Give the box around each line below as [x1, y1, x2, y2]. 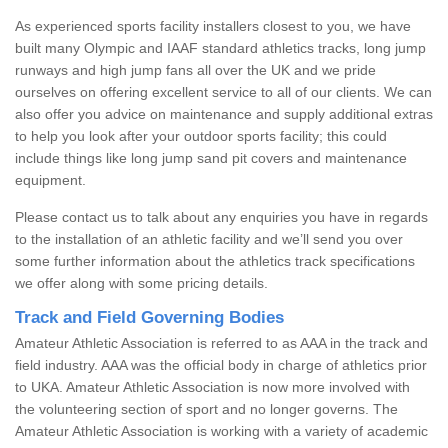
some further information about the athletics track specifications [15, 252, 415, 269]
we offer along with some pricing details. [15, 274, 268, 291]
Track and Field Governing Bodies [15, 307, 284, 327]
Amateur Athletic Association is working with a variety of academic [15, 422, 428, 439]
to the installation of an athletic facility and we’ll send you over [15, 230, 403, 247]
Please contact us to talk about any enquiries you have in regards [15, 208, 428, 225]
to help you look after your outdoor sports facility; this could [15, 127, 387, 144]
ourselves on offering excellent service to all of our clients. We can [15, 83, 432, 100]
